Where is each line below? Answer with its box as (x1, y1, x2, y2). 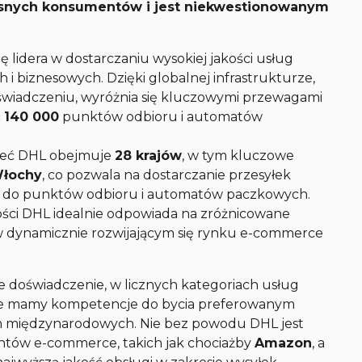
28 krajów (115, 148, 183, 163)
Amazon (255, 335, 313, 351)
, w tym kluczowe (182, 148, 295, 163)
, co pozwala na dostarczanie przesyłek (42, 167, 292, 183)
